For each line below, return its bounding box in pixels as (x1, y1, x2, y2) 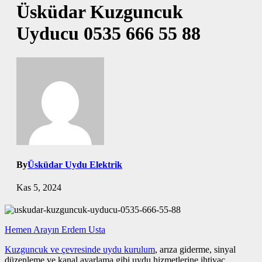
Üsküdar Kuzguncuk (16, 1, 183, 23)
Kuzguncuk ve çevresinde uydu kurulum (5, 244, 155, 255)
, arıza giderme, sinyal (155, 244, 236, 255)
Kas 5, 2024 (16, 182, 61, 193)
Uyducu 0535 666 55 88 (16, 23, 201, 44)
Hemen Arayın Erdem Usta (5, 225, 105, 235)
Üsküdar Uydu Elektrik (27, 160, 122, 170)
